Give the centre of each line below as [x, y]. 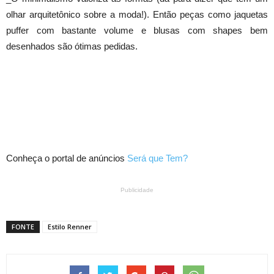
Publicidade [137, 190]
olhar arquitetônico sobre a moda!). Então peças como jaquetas [137, 15]
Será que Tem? [157, 158]
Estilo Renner [70, 227]
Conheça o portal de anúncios [67, 158]
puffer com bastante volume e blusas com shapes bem [137, 31]
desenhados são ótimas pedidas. [72, 46]
